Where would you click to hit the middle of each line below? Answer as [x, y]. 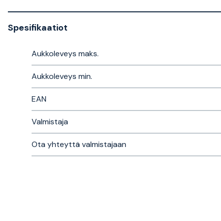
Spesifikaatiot [38, 28]
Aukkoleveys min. [62, 76]
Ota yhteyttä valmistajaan [79, 144]
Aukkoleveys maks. [65, 54]
